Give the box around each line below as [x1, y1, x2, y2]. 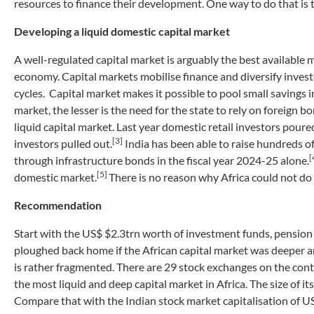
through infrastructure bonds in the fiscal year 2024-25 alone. [14, 153, 309, 167]
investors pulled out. [14, 136, 112, 150]
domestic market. [14, 170, 97, 184]
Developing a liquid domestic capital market [14, 24, 230, 38]
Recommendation [14, 198, 102, 212]
